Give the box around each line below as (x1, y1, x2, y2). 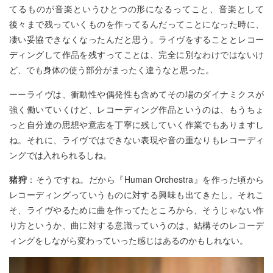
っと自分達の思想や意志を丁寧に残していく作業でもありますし (9, 118, 264, 130)
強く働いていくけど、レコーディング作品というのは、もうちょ (9, 103, 264, 115)
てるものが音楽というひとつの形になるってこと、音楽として (9, 2, 264, 15)
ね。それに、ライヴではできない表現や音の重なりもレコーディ (9, 133, 264, 146)
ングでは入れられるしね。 (9, 149, 112, 161)
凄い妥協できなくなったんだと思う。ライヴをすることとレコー (9, 33, 264, 45)
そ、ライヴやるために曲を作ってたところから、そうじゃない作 (9, 204, 264, 216)
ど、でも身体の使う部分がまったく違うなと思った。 (9, 63, 214, 76)
